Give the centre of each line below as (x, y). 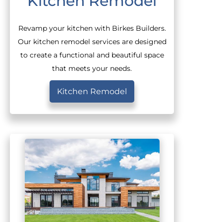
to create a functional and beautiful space (92, 55)
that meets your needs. (92, 68)
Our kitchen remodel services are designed (92, 41)
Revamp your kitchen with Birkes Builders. (92, 28)
